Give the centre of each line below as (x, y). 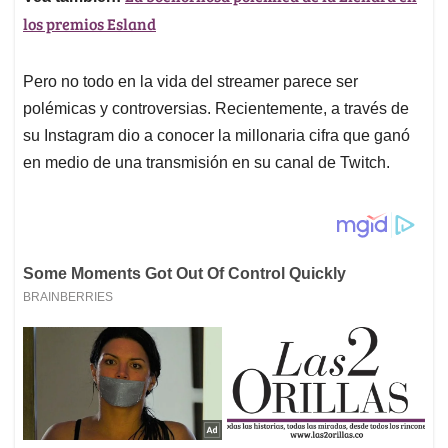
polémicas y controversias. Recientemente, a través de (216, 109)
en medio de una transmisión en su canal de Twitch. (206, 163)
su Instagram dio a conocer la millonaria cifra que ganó (216, 136)
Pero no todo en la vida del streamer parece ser (190, 82)
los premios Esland (89, 24)
